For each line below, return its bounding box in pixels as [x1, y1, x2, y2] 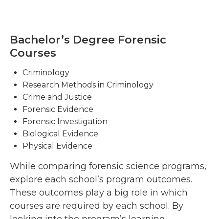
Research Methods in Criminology [22, 80, 153, 90]
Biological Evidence [22, 129, 98, 139]
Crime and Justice [22, 92, 92, 102]
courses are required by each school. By [10, 200, 183, 212]
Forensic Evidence [22, 105, 93, 114]
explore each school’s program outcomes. [10, 174, 192, 185]
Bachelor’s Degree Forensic [10, 33, 166, 47]
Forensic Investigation [22, 117, 108, 127]
